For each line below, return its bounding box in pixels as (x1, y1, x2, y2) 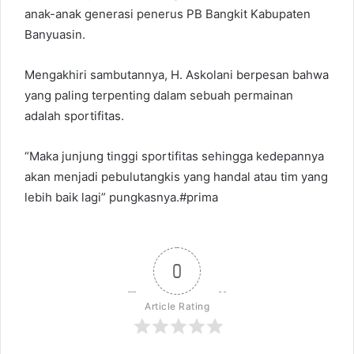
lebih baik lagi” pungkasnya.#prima (24, 189, 218, 205)
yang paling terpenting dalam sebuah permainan (24, 87, 293, 103)
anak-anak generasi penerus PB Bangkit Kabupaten (24, 6, 311, 21)
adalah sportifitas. (24, 107, 124, 123)
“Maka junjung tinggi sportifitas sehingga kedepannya (24, 148, 324, 164)
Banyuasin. (24, 26, 85, 42)
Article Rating (145, 299, 209, 312)
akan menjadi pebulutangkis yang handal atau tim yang (24, 168, 328, 184)
